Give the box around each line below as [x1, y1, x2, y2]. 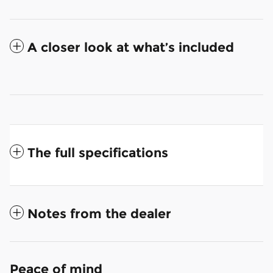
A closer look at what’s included [27, 40, 234, 55]
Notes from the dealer [27, 206, 171, 222]
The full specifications [27, 145, 168, 161]
